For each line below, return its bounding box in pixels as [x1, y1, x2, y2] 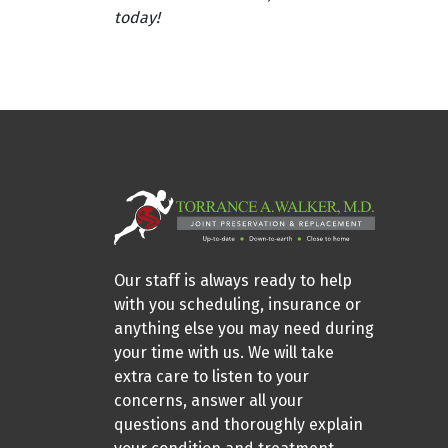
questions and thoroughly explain [114, 415, 363, 435]
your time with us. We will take [114, 343, 334, 363]
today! [114, 7, 160, 27]
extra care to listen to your [114, 367, 309, 387]
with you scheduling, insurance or [114, 295, 361, 315]
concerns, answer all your [114, 391, 303, 411]
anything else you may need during [114, 319, 374, 339]
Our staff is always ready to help [114, 271, 352, 291]
